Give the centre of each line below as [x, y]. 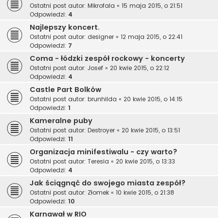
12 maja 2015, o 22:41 [152, 37]
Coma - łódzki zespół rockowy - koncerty [107, 59]
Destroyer [101, 130]
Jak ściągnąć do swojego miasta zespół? [108, 183]
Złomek [98, 193]
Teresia [98, 162]
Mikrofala [101, 6]
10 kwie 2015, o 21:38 [145, 193]
